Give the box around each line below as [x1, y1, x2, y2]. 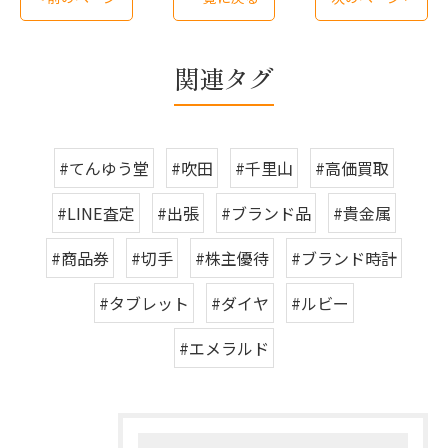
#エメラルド [179, 336, 269, 360]
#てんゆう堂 [59, 156, 149, 180]
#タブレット [99, 291, 189, 315]
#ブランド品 [221, 201, 311, 225]
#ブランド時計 [291, 246, 397, 270]
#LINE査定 [57, 201, 135, 225]
